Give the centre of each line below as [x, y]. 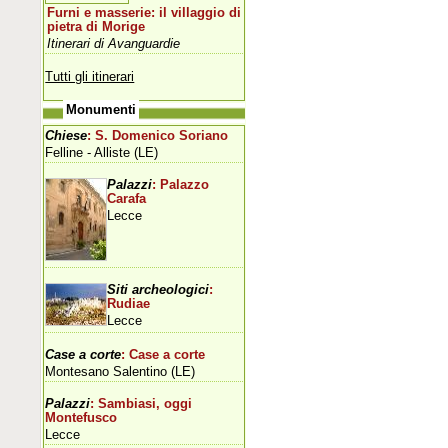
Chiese [66, 135]
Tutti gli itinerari [90, 76]
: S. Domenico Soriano [158, 135]
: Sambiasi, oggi [141, 403]
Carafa [127, 198]
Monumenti [101, 109]
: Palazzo [181, 184]
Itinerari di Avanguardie [114, 43]
